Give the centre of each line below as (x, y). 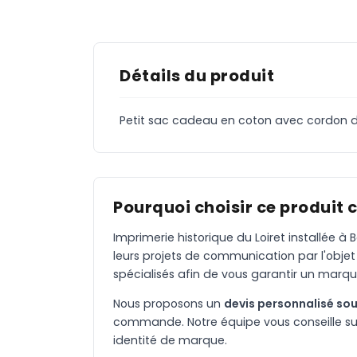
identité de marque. (170, 341)
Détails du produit (197, 76)
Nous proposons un (169, 304)
